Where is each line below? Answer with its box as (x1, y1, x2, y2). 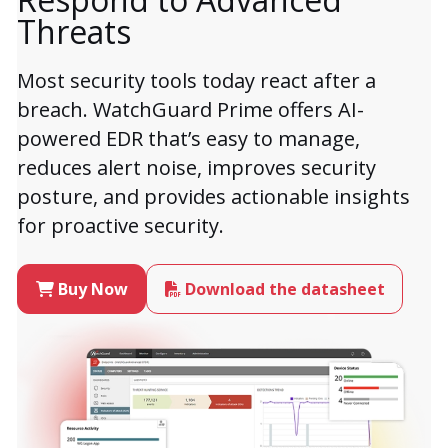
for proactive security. (17, 212, 224, 239)
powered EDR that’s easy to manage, (17, 125, 360, 152)
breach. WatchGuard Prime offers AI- (17, 96, 364, 123)
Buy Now (57, 278, 128, 300)
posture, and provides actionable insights (17, 183, 410, 210)
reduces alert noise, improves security (17, 154, 376, 181)
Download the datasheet (184, 278, 385, 300)
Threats (17, 10, 131, 53)
